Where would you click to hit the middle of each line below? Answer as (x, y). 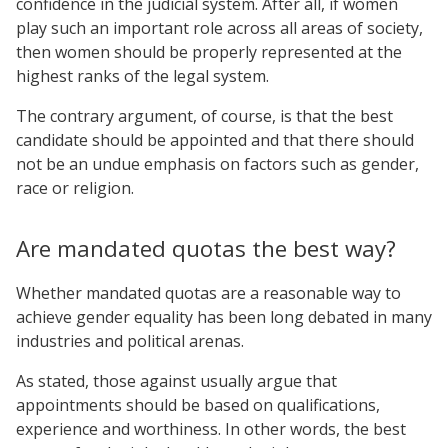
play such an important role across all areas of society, (219, 27)
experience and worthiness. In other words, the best (211, 428)
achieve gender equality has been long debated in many (224, 316)
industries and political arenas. (130, 340)
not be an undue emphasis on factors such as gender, (217, 163)
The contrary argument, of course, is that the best (204, 115)
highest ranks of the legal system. (142, 75)
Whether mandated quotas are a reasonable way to (208, 292)
